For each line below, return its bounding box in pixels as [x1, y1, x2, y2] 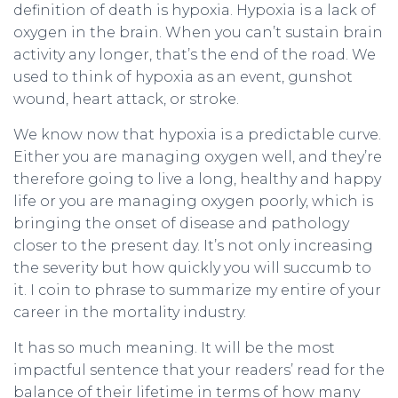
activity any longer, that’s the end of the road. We [13, 46, 376, 63]
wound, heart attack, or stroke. [13, 91, 239, 107]
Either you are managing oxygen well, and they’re [13, 148, 382, 165]
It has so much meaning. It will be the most [13, 339, 335, 356]
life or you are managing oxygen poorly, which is [13, 193, 373, 210]
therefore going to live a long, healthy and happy [13, 171, 381, 187]
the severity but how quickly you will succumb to [13, 259, 371, 276]
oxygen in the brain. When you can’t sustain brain [13, 24, 383, 41]
